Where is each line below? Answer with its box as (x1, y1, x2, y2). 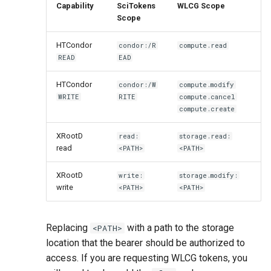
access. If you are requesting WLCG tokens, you (46, 252, 247, 264)
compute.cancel (179, 93, 236, 102)
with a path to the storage (125, 222, 234, 234)
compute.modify (179, 80, 235, 90)
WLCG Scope (177, 1, 225, 11)
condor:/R (119, 41, 157, 50)
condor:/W (119, 80, 157, 90)
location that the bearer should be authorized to (46, 237, 245, 249)
